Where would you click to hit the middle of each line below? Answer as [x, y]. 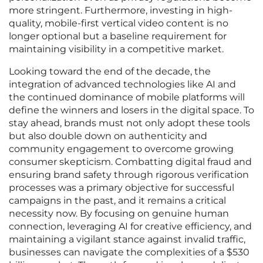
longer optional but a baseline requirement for [118, 36]
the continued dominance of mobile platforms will [127, 97]
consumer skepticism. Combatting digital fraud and [130, 162]
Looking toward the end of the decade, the [110, 72]
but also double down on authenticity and [108, 136]
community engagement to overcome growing [121, 149]
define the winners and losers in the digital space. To [131, 110]
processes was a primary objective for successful [122, 188]
